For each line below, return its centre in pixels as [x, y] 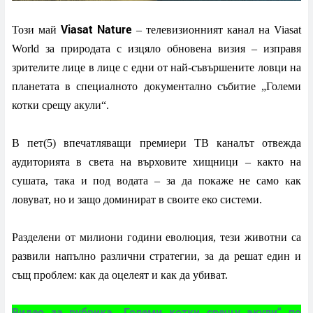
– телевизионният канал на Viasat [216, 29]
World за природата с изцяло [89, 48]
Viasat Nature [94, 29]
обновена [189, 48]
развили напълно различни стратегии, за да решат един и [156, 256]
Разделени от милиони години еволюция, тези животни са [156, 237]
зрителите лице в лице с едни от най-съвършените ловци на [156, 67]
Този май [35, 29]
